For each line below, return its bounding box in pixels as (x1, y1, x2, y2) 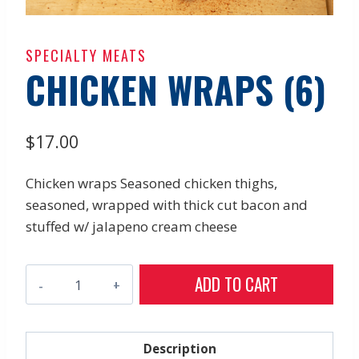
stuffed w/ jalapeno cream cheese (26, 217, 237, 236)
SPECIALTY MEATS (26, 44, 147, 66)
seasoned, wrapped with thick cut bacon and (26, 196, 308, 215)
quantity (26, 331, 80, 350)
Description (143, 341, 216, 357)
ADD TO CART (195, 272, 279, 297)
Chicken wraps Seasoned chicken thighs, (26, 174, 277, 193)
